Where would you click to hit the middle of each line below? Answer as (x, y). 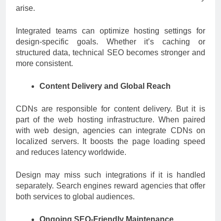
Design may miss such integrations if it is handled (110, 175)
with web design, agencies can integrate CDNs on (110, 130)
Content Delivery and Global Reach (105, 86)
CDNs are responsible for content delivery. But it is (110, 109)
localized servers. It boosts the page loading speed (110, 141)
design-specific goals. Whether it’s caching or (110, 41)
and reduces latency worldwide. (71, 152)
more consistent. (44, 63)
